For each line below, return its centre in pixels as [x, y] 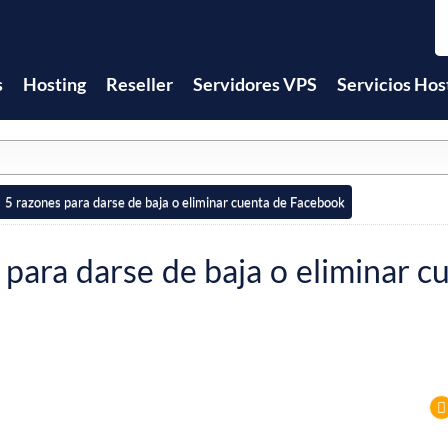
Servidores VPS [255, 84]
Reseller [139, 84]
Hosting [54, 84]
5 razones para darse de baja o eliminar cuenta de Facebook [174, 202]
